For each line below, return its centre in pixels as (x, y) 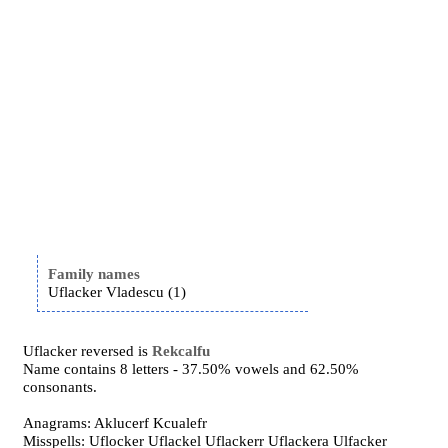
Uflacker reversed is (88, 351)
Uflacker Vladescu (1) (117, 292)
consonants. (60, 387)
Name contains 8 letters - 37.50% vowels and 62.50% (191, 369)
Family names (94, 274)
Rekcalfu (181, 351)
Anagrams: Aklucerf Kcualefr (115, 423)
